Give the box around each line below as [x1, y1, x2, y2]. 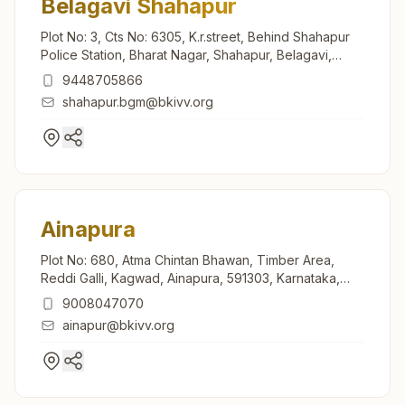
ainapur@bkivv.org [62, 316, 174, 333]
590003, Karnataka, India [41, 64, 190, 80]
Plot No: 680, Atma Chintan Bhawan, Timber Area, [41, 251, 334, 268]
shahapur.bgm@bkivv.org [62, 93, 213, 109]
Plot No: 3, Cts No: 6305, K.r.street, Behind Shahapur [41, 28, 350, 44]
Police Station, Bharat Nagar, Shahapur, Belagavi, [41, 46, 332, 62]
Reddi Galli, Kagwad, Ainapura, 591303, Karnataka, [41, 269, 340, 286]
